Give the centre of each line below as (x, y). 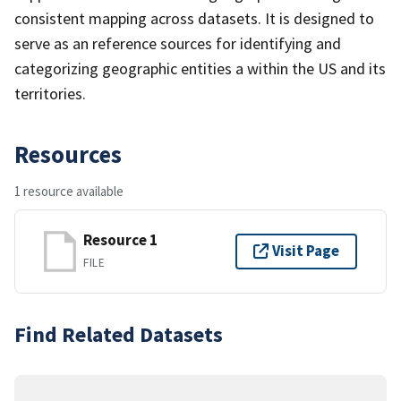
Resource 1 (120, 240)
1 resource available (69, 191)
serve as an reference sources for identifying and (178, 43)
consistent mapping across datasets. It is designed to (194, 18)
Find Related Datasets (119, 334)
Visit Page (306, 251)
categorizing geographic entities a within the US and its (200, 68)
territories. (50, 93)
